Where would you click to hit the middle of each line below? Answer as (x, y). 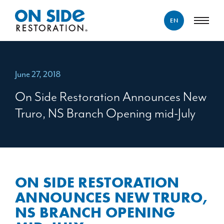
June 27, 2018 (38, 74)
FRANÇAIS (174, 64)
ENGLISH (174, 48)
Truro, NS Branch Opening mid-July (105, 113)
